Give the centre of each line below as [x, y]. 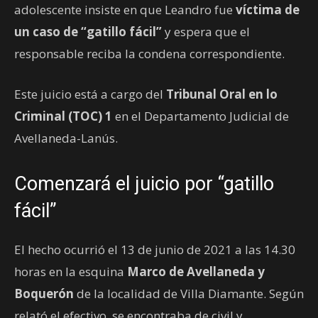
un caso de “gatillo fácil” [89, 31]
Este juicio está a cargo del [90, 94]
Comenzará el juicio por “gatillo [144, 183]
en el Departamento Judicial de [201, 116]
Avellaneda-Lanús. [66, 138]
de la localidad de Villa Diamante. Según [189, 293]
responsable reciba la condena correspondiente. [149, 53]
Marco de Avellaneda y [196, 271]
